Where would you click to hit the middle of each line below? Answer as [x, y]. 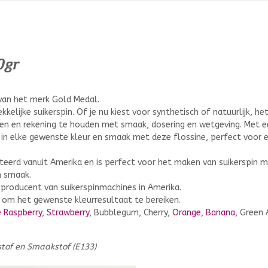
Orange [187, 212]
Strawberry [68, 212]
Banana [220, 212]
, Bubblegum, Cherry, [131, 212]
